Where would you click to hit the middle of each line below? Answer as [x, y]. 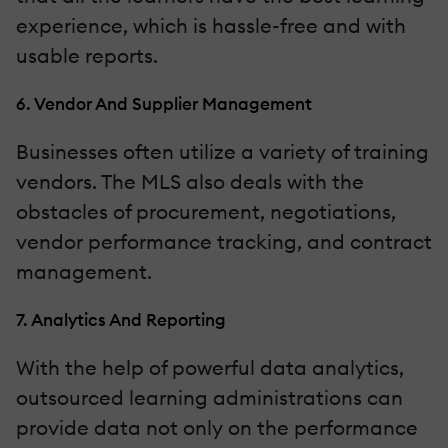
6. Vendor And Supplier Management [164, 103]
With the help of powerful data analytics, [210, 367]
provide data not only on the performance [217, 427]
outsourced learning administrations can [209, 397]
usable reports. [87, 55]
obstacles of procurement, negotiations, [206, 211]
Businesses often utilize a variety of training [222, 151]
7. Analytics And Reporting [121, 319]
